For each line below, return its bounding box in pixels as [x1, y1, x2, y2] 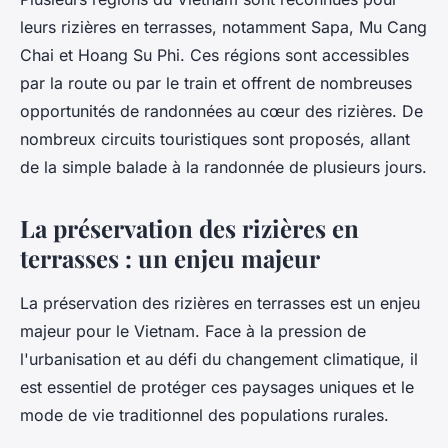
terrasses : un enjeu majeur [20, 242, 320, 275]
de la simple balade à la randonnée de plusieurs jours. [20, 157, 427, 178]
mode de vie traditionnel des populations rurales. [20, 405, 389, 426]
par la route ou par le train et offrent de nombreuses [20, 73, 412, 94]
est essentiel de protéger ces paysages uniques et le [20, 377, 414, 398]
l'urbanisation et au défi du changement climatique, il [20, 349, 418, 370]
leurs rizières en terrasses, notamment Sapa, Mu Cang [20, 17, 427, 38]
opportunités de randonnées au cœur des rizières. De [20, 101, 423, 122]
